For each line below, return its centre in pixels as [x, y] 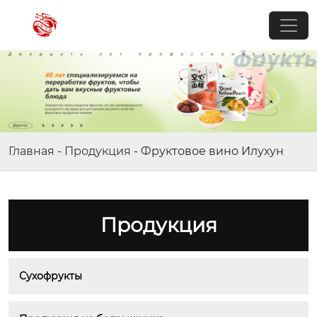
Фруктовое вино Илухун [212, 151]
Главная [31, 151]
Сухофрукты [51, 276]
